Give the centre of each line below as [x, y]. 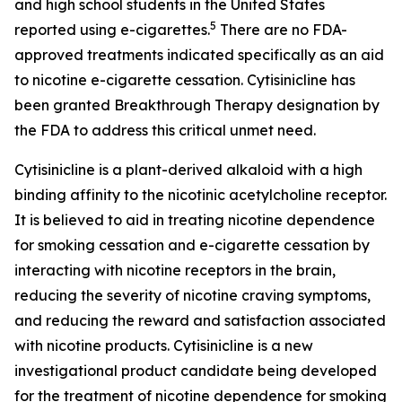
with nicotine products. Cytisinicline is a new [164, 345]
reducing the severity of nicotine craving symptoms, [192, 295]
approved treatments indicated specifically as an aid [199, 55]
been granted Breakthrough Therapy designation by [197, 105]
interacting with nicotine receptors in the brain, [175, 270]
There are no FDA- [282, 30]
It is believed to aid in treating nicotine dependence [195, 220]
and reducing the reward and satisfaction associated [200, 320]
